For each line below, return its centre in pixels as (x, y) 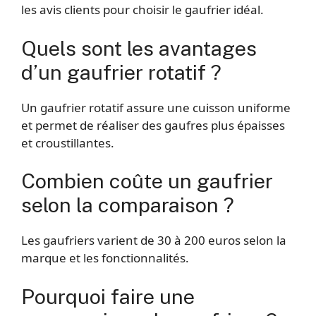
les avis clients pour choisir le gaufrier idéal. (142, 10)
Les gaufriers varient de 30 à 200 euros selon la (154, 241)
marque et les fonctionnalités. (105, 258)
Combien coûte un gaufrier (147, 181)
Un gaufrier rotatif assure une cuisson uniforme (156, 107)
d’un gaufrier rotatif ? (121, 72)
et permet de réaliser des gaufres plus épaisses (153, 125)
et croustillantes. (68, 142)
